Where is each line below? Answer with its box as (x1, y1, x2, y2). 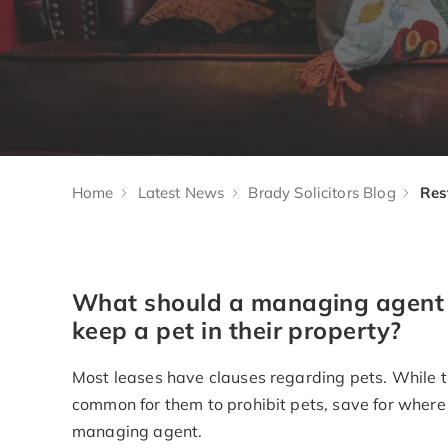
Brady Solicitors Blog (248, 183, 396, 202)
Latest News (137, 183, 225, 202)
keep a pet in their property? (72, 315, 402, 345)
